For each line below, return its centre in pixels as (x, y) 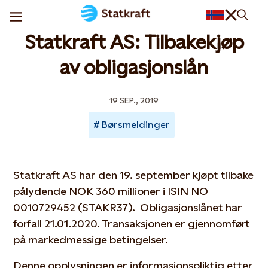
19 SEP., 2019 (134, 100)
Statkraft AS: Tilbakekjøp (134, 42)
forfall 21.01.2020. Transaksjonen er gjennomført (132, 223)
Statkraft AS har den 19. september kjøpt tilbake (134, 175)
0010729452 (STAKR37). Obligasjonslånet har (128, 207)
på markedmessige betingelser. (91, 240)
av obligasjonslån (134, 68)
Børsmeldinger (136, 125)
